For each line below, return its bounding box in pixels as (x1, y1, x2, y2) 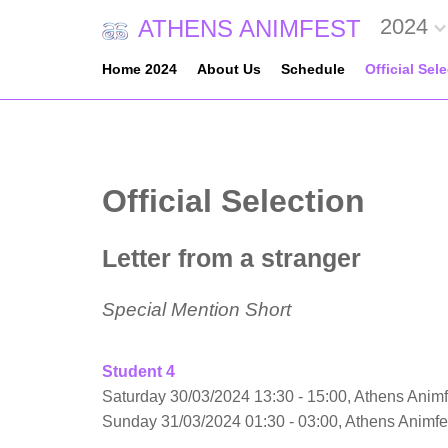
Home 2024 (102, 60, 177, 77)
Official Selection (102, 183, 365, 219)
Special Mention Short (102, 298, 291, 320)
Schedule (281, 60, 345, 77)
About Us (197, 60, 261, 77)
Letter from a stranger (102, 244, 361, 272)
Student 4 (102, 362, 175, 380)
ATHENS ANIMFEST (138, 15, 362, 42)
